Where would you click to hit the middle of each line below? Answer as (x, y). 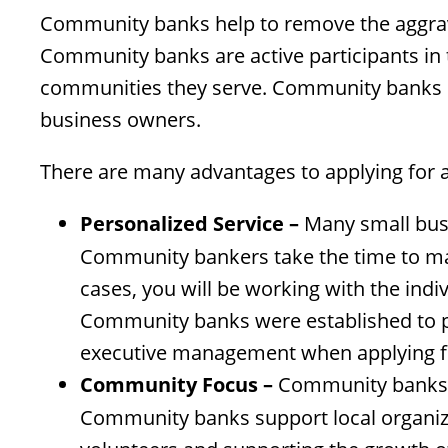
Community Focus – (176, 385)
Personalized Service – (189, 224)
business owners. (120, 119)
